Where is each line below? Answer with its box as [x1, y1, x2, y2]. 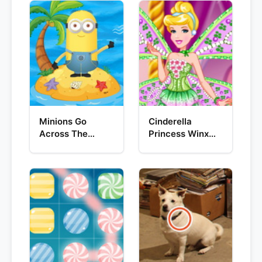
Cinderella [148, 116, 192, 127]
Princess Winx [148, 128, 209, 139]
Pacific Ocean [39, 140, 99, 151]
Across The [39, 128, 88, 139]
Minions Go [39, 116, 87, 127]
